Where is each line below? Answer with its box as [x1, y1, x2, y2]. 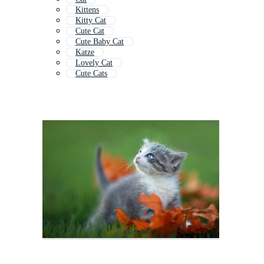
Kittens [75, 5, 99, 15]
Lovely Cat [75, 58, 113, 68]
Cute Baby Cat [75, 37, 124, 47]
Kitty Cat [75, 16, 106, 25]
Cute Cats [75, 69, 107, 78]
